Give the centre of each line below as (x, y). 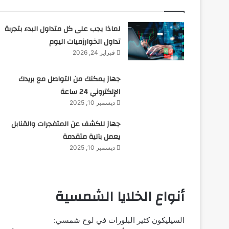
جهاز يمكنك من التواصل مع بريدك (70, 79)
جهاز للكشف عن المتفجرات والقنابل (66, 124)
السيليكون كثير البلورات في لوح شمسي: (119, 220)
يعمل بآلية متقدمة (92, 137)
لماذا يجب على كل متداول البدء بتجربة (63, 29)
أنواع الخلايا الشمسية (120, 197)
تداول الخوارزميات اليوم (85, 42)
